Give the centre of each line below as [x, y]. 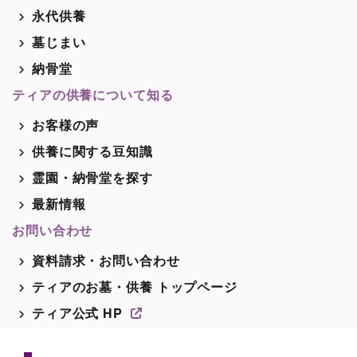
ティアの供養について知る [93, 94]
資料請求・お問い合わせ [106, 260]
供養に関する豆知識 [92, 151]
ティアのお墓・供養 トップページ [134, 286]
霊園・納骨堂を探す [92, 177]
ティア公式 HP [81, 312]
